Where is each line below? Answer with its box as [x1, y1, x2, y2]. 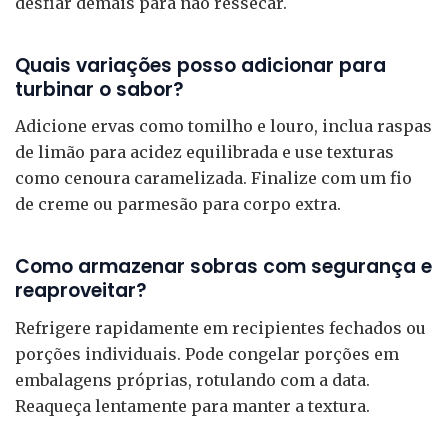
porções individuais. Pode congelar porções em [15, 343, 399, 364]
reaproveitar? [15, 277, 147, 305]
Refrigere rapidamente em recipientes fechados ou [15, 317, 426, 338]
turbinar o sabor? [15, 75, 184, 103]
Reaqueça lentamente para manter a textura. [15, 395, 370, 416]
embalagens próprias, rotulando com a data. [15, 369, 370, 390]
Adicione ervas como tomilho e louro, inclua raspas [15, 116, 432, 137]
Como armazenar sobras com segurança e [15, 253, 432, 281]
